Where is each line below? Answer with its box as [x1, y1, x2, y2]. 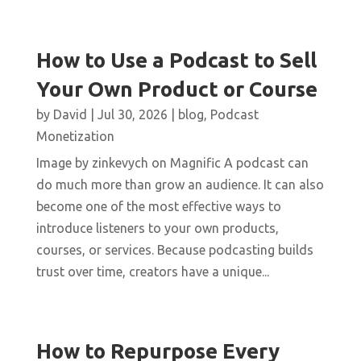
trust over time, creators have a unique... [35, 264, 269, 280]
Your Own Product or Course [35, 77, 317, 102]
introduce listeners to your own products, [35, 221, 279, 236]
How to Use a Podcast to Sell [35, 48, 317, 73]
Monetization [35, 129, 114, 144]
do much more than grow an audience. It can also [35, 177, 324, 193]
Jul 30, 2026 [97, 107, 168, 122]
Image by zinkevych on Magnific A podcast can [35, 156, 309, 171]
